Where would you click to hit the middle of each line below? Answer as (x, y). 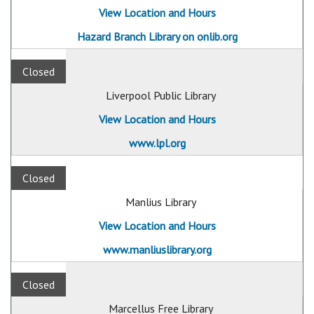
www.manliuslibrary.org (157, 250)
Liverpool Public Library (161, 95)
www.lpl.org (157, 143)
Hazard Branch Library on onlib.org (157, 36)
